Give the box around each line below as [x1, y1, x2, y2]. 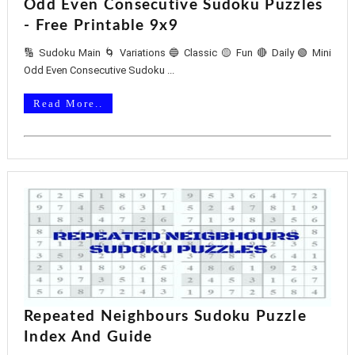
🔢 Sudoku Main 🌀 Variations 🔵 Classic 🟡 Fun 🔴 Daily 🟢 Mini [23, 47, 332, 59]
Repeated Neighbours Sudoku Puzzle [23, 309, 307, 324]
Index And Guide [23, 330, 153, 345]
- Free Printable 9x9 [23, 18, 178, 33]
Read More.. [32, 97, 103, 109]
